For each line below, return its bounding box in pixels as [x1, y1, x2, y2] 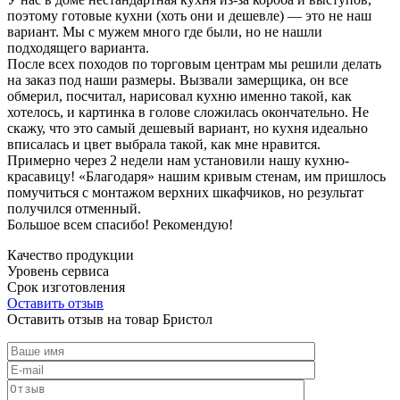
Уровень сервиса [7, 262, 109, 279]
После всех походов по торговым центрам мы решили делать [7, 55, 381, 71]
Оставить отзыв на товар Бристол [7, 311, 212, 327]
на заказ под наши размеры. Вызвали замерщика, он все [7, 71, 348, 87]
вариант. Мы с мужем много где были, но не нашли [7, 23, 322, 39]
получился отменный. [7, 200, 141, 216]
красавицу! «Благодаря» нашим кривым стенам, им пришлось [7, 168, 386, 184]
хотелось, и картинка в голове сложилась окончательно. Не [7, 104, 369, 120]
